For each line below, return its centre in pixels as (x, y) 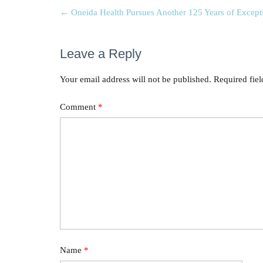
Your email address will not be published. (136, 79)
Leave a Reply (101, 54)
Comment (79, 107)
